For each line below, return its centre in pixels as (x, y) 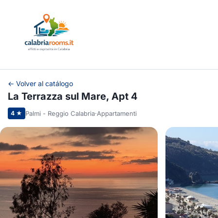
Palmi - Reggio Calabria (60, 113)
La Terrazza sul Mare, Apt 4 (73, 97)
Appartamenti (117, 113)
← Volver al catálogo (40, 84)
